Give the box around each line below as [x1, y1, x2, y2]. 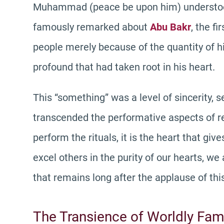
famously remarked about [33, 21, 150, 33]
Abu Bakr [150, 21, 191, 33]
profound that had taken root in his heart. [33, 61, 215, 73]
